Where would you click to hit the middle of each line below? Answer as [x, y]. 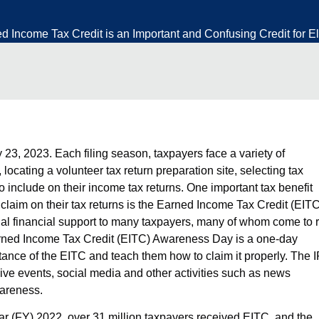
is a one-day [265, 239]
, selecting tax [269, 171]
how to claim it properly [227, 256]
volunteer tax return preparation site [145, 171]
